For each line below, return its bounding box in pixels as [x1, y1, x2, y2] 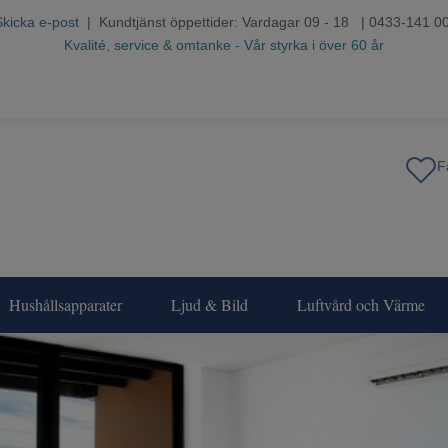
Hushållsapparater [9, 294, 122, 316]
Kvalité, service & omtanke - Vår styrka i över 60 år [64, 37, 384, 53]
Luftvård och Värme [297, 294, 425, 316]
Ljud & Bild [171, 294, 248, 316]
